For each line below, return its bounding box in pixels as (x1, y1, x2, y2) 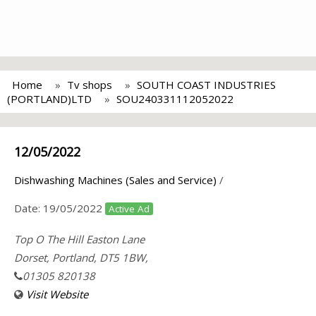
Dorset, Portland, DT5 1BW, (14, 250, 148, 265)
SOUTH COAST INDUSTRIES (137, 78, 276, 92)
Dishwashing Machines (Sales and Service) (14, 173, 217, 187)
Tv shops (67, 78, 112, 92)
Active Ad (109, 202, 150, 215)
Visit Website (26, 287, 88, 301)
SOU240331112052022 (116, 92, 233, 106)
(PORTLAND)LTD (7, 92, 92, 106)
